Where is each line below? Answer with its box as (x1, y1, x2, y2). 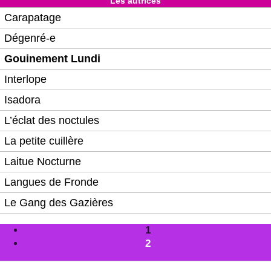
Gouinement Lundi (4, 52, 100, 65)
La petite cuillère (4, 134, 83, 147)
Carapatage (4, 11, 61, 24)
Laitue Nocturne (4, 155, 81, 168)
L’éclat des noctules (4, 114, 99, 126)
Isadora (4, 93, 41, 106)
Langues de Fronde (4, 175, 99, 188)
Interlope (4, 73, 47, 85)
